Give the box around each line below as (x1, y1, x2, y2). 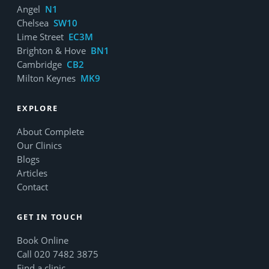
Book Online (17, 234, 68, 246)
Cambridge (17, 58, 64, 70)
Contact (17, 180, 48, 193)
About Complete (17, 125, 84, 138)
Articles (17, 166, 47, 179)
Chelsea (17, 16, 51, 29)
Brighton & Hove (17, 44, 88, 56)
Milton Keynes (17, 71, 78, 84)
